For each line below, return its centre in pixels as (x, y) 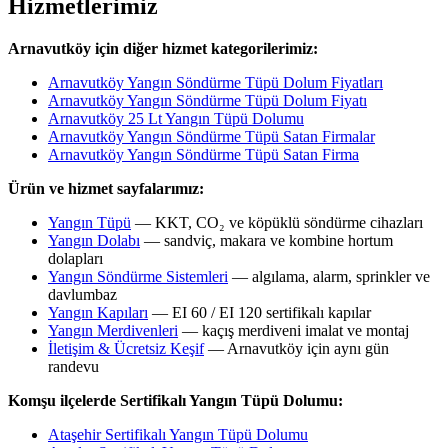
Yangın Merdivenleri (113, 331)
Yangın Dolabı (94, 241)
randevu (73, 367)
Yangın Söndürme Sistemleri (138, 277)
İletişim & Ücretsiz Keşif (126, 349)
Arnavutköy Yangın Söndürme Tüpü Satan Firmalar (211, 137)
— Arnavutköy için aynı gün (296, 349)
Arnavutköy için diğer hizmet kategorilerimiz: (163, 49)
